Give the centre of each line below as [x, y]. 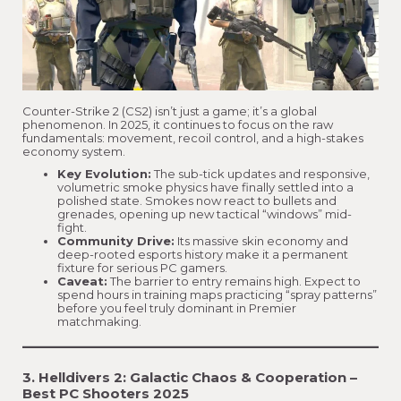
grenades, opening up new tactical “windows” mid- [205, 213]
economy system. [74, 151]
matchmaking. [99, 321]
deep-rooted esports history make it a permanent [203, 254]
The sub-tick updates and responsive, [260, 173]
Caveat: [82, 281]
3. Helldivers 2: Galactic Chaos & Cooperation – [190, 378]
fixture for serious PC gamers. [142, 267]
